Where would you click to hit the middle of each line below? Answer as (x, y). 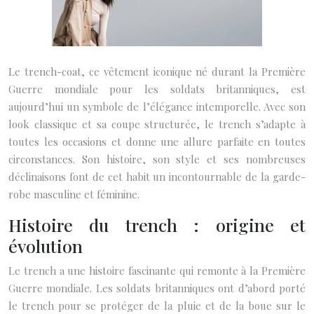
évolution (46, 246)
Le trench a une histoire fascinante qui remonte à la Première (157, 271)
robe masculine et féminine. (74, 194)
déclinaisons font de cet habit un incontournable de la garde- (157, 177)
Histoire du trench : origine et (157, 225)
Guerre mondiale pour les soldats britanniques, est (157, 89)
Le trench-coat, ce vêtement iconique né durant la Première (157, 71)
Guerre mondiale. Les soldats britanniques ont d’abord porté (157, 288)
